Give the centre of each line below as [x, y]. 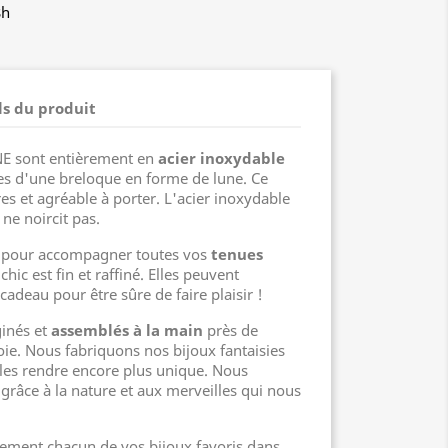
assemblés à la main [127, 330]
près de [230, 330]
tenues [237, 254]
